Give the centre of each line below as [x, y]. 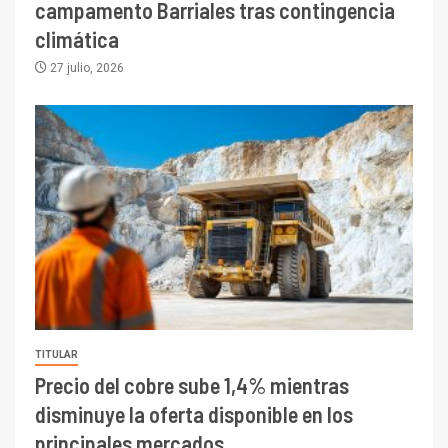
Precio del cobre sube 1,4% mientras [192, 384]
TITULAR [56, 354]
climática [77, 38]
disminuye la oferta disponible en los [194, 413]
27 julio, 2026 [85, 67]
